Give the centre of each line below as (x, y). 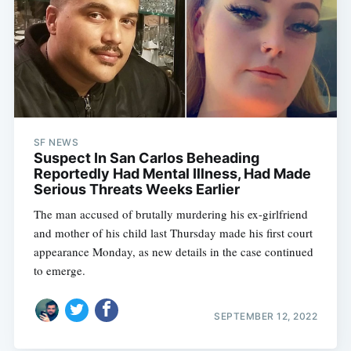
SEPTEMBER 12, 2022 (266, 317)
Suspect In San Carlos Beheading (146, 157)
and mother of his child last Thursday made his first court (173, 232)
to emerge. (59, 270)
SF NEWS (56, 142)
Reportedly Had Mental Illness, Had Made (172, 173)
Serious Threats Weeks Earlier (136, 189)
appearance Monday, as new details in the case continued (173, 251)
